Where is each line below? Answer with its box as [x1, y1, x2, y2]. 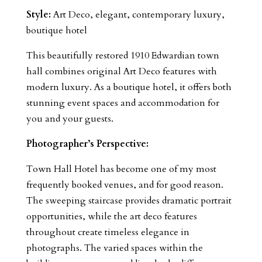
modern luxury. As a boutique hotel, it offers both [26, 80, 232, 94]
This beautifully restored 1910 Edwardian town [26, 49, 219, 62]
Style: [26, 8, 51, 21]
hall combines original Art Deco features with [26, 64, 217, 78]
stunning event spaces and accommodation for [26, 96, 219, 109]
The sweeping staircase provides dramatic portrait [26, 194, 232, 207]
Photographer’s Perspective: [26, 137, 149, 150]
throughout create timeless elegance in [26, 225, 189, 239]
